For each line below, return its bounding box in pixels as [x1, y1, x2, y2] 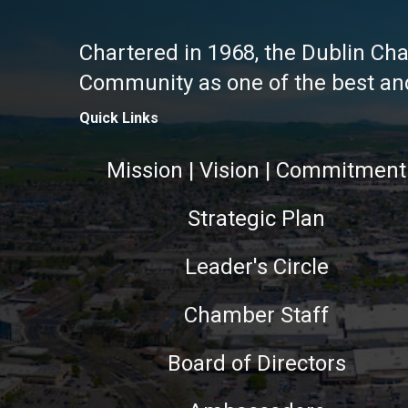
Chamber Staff [184, 301, 330, 328]
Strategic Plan [188, 205, 326, 231]
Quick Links [79, 108, 158, 127]
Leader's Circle [184, 253, 329, 280]
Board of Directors [167, 350, 346, 376]
